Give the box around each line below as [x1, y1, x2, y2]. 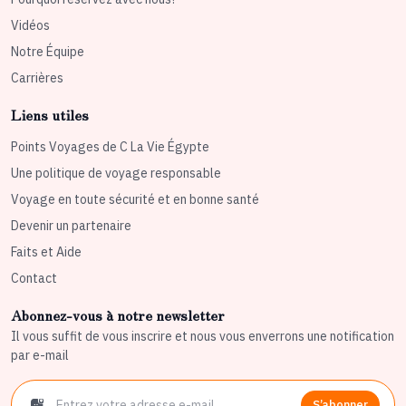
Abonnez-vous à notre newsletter [11, 304, 225, 326]
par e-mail [11, 347, 69, 364]
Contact [11, 270, 57, 287]
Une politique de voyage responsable [11, 165, 221, 182]
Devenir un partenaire [11, 217, 131, 235]
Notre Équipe [11, 43, 84, 61]
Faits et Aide [11, 244, 82, 261]
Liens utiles [11, 103, 89, 126]
